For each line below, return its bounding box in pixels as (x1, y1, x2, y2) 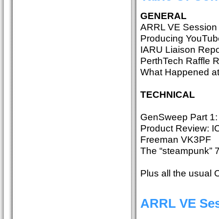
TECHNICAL (140, 88, 195, 100)
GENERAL (140, 10, 187, 21)
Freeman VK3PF (140, 133, 211, 145)
